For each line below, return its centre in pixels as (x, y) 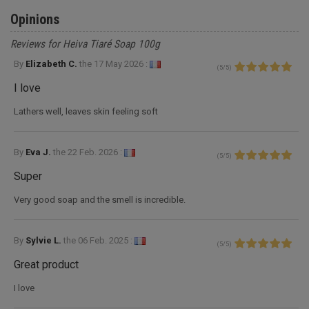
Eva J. (39, 152)
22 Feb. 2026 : (95, 152)
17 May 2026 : (121, 63)
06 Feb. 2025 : (105, 240)
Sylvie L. (44, 240)
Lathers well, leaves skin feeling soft (86, 111)
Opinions (35, 19)
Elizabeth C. (52, 63)
